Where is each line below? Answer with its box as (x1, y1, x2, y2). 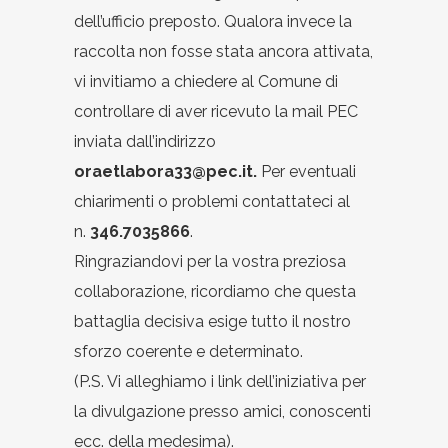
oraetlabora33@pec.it (74, 161, 253, 181)
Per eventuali (257, 161, 356, 181)
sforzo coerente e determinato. (74, 341, 303, 361)
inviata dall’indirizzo (74, 131, 216, 151)
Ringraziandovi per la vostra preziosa (74, 251, 346, 271)
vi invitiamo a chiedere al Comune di (74, 71, 338, 91)
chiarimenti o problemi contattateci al (74, 191, 350, 211)
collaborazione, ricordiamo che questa (74, 281, 356, 301)
